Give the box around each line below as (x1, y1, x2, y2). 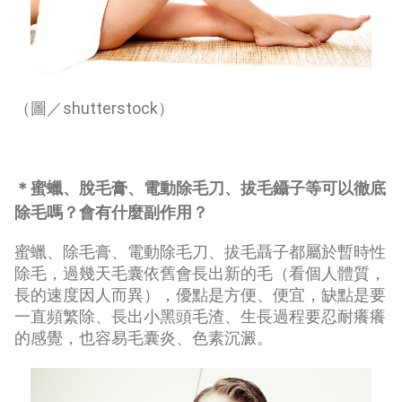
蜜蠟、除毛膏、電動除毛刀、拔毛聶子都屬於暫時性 (14, 242, 386, 262)
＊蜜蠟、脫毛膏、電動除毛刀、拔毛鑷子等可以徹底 (14, 179, 386, 198)
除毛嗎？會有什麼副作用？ (14, 203, 208, 223)
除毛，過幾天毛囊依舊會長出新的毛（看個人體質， (14, 264, 386, 284)
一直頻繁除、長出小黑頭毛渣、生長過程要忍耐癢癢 (14, 307, 386, 327)
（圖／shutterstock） (14, 99, 174, 118)
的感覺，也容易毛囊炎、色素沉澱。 (14, 328, 273, 348)
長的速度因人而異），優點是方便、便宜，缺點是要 (14, 285, 386, 305)
